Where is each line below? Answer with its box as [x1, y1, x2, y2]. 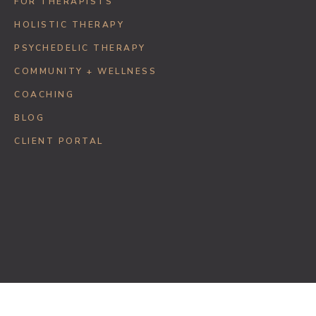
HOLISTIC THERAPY [14, 18, 124, 30]
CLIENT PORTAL [14, 135, 104, 147]
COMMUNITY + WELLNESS [14, 65, 157, 77]
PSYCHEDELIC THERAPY [14, 42, 146, 54]
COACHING [14, 88, 74, 100]
